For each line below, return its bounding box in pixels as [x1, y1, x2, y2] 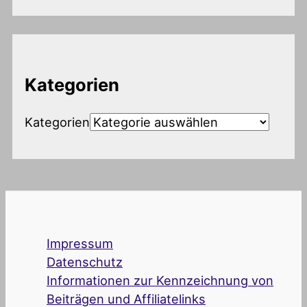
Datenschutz [47, 254, 123, 270]
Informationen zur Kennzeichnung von [47, 273, 273, 288]
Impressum [47, 236, 113, 251]
